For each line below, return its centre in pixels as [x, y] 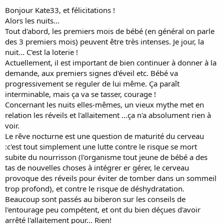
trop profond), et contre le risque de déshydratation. [95, 188]
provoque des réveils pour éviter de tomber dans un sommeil [111, 178]
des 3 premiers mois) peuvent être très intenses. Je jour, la [104, 41]
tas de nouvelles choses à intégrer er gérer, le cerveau [97, 167]
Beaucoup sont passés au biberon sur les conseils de [95, 199]
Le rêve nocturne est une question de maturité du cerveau [104, 136]
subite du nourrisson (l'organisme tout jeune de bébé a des [106, 157]
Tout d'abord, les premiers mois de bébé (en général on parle [110, 31]
